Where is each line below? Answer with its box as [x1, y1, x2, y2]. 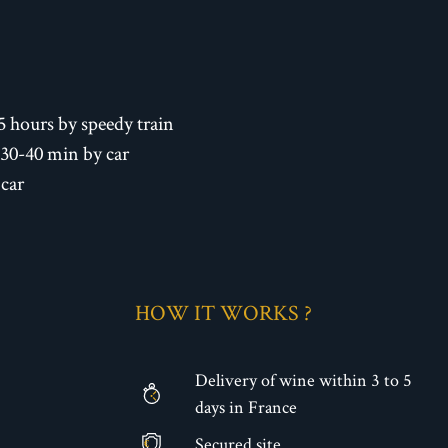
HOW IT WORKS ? [135, 298, 313, 327]
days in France [194, 395, 297, 419]
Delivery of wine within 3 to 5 [194, 368, 412, 392]
